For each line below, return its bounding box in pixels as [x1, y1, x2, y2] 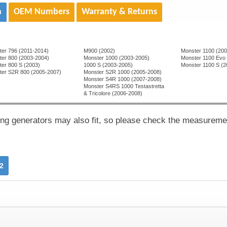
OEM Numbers [14, 7, 70, 17]
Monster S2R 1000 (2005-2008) [84, 68, 162, 75]
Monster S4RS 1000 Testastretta [84, 83, 165, 89]
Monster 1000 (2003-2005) [84, 54, 150, 61]
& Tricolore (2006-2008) [84, 90, 143, 96]
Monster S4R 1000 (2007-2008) [84, 75, 162, 82]
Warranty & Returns [82, 7, 158, 17]
